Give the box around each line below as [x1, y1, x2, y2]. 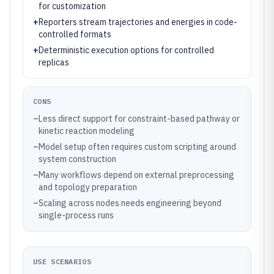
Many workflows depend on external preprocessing [39, 169, 234, 180]
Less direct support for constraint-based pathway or [39, 113, 240, 124]
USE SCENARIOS [33, 257, 91, 266]
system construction [39, 154, 116, 165]
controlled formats [39, 29, 111, 40]
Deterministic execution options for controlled [39, 45, 214, 56]
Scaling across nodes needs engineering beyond [39, 198, 221, 209]
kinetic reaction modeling [39, 125, 135, 136]
